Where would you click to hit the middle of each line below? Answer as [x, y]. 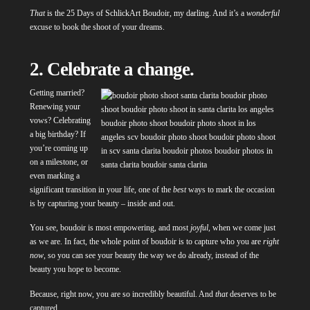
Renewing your [55, 106]
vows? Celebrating [60, 120]
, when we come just [241, 228]
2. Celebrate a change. [114, 70]
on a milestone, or [58, 162]
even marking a [54, 175]
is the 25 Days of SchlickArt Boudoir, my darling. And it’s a [145, 13]
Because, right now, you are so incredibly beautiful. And [122, 294]
